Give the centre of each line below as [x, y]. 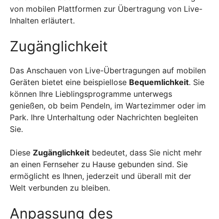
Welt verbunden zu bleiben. [60, 187]
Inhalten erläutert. [42, 20]
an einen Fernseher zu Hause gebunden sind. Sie [99, 164]
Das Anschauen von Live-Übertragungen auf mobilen [108, 70]
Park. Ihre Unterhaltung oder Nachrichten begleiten [104, 117]
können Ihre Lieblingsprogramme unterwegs [91, 94]
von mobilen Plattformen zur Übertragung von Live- [106, 9]
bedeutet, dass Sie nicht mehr [146, 152]
